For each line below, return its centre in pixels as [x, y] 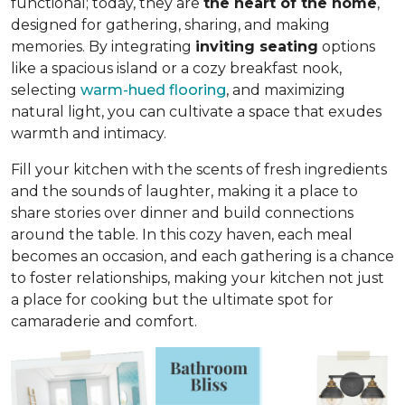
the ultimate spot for [258, 299]
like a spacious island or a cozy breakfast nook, [176, 68]
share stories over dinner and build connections [182, 212]
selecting [46, 89]
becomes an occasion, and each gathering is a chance [202, 256]
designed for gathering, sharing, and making [170, 24]
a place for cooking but [97, 299]
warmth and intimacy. [91, 133]
